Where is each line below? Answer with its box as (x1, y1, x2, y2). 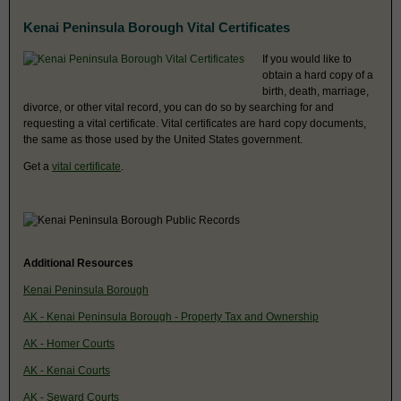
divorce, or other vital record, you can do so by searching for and (23, 100, 334, 114)
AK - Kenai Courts (23, 363, 110, 377)
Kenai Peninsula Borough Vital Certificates (23, 19, 290, 35)
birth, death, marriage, (262, 84, 369, 98)
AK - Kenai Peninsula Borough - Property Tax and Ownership (23, 310, 319, 323)
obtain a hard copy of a (262, 68, 373, 81)
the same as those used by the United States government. (23, 132, 303, 146)
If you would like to (262, 52, 352, 65)
